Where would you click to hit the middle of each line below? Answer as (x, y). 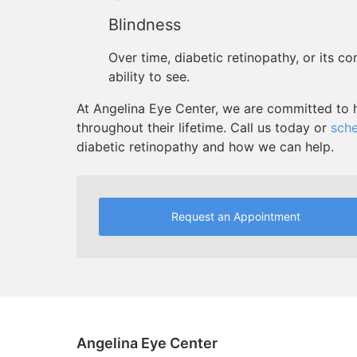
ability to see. (149, 76)
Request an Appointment (235, 216)
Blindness (145, 25)
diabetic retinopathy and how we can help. (205, 147)
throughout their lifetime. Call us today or (204, 127)
